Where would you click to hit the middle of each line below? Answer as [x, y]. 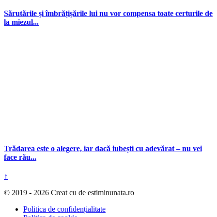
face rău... [20, 157]
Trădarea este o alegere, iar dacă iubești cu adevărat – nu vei [103, 148]
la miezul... [21, 22]
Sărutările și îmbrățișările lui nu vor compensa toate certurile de [108, 14]
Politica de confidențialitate [64, 209]
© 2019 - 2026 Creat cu [41, 193]
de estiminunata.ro [106, 193]
